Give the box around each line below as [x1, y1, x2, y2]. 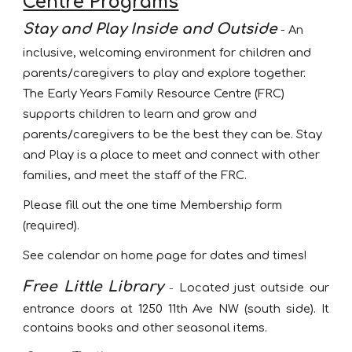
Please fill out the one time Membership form [23, 199, 283, 211]
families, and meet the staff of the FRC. [23, 169, 251, 181]
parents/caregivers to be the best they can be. [23, 128, 297, 141]
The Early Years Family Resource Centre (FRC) [23, 87, 285, 100]
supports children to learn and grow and [23, 108, 258, 120]
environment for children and [145, 46, 312, 59]
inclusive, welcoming [23, 46, 145, 59]
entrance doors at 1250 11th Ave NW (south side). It [23, 302, 329, 315]
